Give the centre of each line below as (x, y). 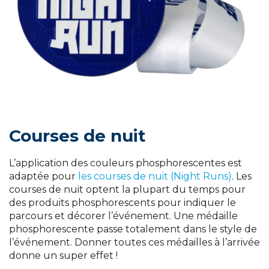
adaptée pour (44, 177)
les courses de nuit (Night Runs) (155, 177)
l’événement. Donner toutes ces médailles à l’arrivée (134, 243)
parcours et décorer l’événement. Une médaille (123, 216)
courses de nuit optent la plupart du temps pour (127, 190)
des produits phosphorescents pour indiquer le (122, 203)
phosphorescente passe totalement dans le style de (133, 229)
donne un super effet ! (63, 256)
